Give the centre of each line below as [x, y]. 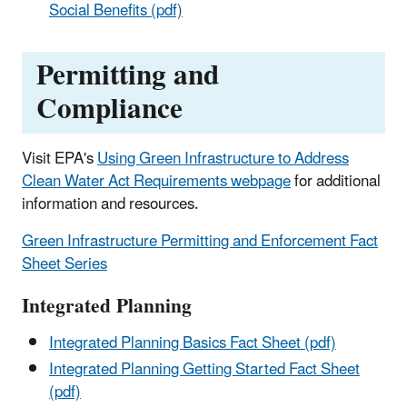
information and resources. [110, 204]
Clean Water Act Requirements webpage [156, 181]
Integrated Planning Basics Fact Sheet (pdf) [193, 344]
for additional [336, 181]
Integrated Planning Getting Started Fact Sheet [204, 370]
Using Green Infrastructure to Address [223, 159]
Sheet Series [65, 264]
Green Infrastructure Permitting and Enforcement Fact [200, 241]
